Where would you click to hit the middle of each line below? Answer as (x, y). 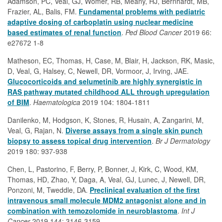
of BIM (18, 102)
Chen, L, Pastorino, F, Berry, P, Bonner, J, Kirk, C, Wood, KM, (103, 169)
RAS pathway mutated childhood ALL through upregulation (109, 92)
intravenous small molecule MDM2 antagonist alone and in (107, 200)
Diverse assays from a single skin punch (134, 130)
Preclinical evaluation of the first (145, 190)
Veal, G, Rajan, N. (36, 130)
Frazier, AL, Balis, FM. (43, 11)
